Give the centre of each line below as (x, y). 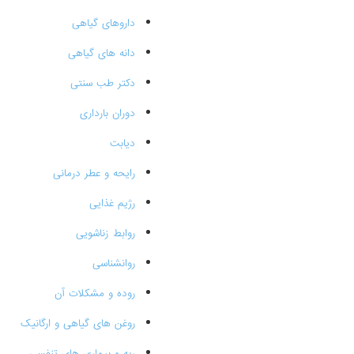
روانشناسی (113, 264)
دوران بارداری (107, 113)
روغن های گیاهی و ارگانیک (77, 324)
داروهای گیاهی (103, 23)
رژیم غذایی (112, 203)
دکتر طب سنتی (102, 83)
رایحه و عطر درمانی (94, 173)
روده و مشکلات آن (94, 294)
